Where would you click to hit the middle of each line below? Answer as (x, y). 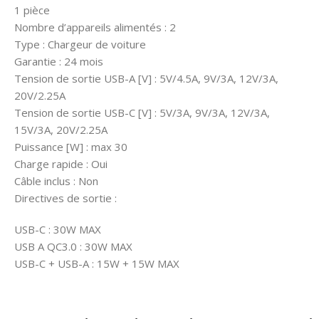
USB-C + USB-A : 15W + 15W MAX (97, 264)
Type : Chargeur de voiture (80, 45)
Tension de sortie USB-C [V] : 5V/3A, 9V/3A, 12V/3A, (142, 113)
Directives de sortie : (66, 198)
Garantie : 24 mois (59, 62)
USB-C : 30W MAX (58, 230)
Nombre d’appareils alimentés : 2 (95, 27)
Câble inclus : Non (56, 181)
